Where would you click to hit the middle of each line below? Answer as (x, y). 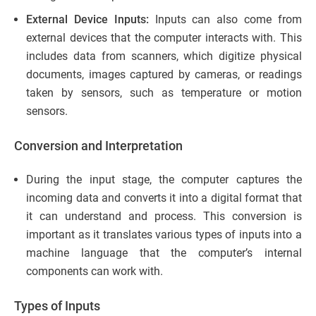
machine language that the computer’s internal (164, 253)
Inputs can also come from (225, 19)
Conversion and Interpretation (98, 145)
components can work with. (95, 271)
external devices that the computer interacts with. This (164, 37)
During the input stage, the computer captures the (164, 179)
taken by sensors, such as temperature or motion (164, 92)
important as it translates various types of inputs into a (164, 234)
